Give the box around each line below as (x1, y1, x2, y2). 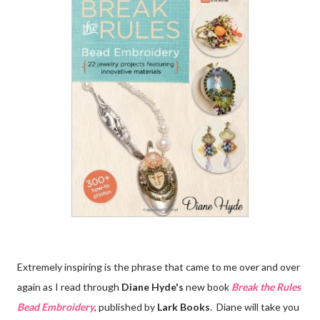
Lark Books (155, 301, 210, 314)
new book (184, 281, 231, 294)
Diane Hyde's (121, 281, 184, 294)
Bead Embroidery (17, 301, 94, 314)
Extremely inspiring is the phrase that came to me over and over (17, 261, 300, 274)
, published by (94, 301, 155, 314)
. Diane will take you (210, 301, 299, 314)
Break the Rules (231, 281, 301, 294)
